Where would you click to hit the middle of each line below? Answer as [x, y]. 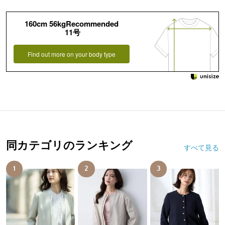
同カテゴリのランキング [69, 146]
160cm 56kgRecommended [72, 24]
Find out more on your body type [72, 54]
